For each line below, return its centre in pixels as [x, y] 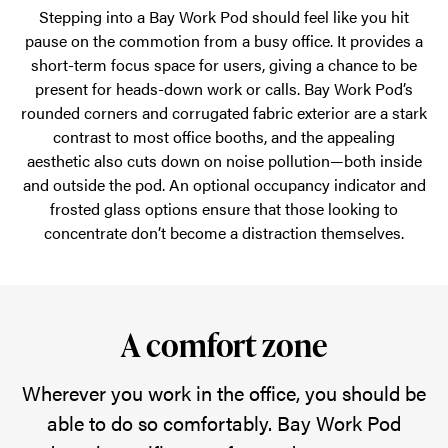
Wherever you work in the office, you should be [224, 392]
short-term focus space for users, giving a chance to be [224, 64]
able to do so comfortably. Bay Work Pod [224, 422]
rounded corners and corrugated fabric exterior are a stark [224, 112]
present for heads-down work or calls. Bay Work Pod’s [224, 88]
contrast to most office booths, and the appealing [224, 136]
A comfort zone [224, 344]
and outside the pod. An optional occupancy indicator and [224, 184]
